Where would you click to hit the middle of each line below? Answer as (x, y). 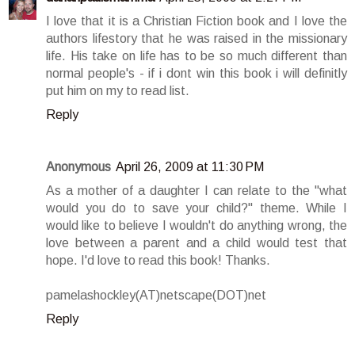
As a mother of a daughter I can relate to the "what (197, 190)
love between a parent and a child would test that (197, 242)
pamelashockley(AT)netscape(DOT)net (156, 295)
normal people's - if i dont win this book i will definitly (197, 73)
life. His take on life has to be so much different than (197, 55)
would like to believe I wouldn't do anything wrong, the (197, 225)
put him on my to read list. (118, 90)
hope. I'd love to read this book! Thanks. (158, 260)
